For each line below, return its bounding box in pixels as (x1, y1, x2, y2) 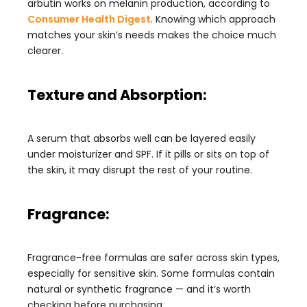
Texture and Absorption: (27, 85, 207, 105)
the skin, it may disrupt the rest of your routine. (27, 163, 252, 177)
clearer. (27, 44, 63, 58)
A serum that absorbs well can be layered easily (27, 132, 256, 145)
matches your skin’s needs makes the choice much (27, 28, 276, 42)
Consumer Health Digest (27, 12, 151, 26)
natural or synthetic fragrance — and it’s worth (27, 282, 251, 296)
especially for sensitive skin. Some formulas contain (27, 267, 275, 280)
